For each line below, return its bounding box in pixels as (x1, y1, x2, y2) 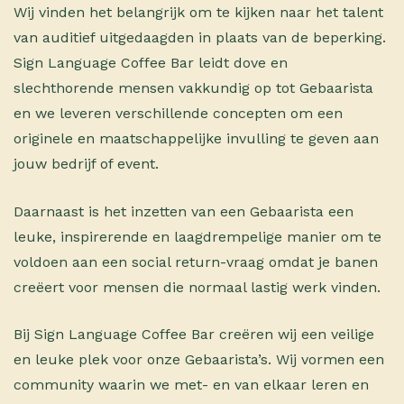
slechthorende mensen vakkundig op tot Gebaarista (14, 78, 374, 96)
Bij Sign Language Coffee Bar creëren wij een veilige (14, 326, 375, 344)
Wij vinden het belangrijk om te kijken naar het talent (14, 3, 384, 21)
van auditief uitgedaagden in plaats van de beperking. (14, 28, 387, 46)
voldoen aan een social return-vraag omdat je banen (14, 252, 379, 271)
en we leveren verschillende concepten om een (14, 104, 344, 122)
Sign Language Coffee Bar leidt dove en (14, 53, 289, 71)
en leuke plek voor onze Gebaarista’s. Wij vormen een (14, 351, 385, 369)
